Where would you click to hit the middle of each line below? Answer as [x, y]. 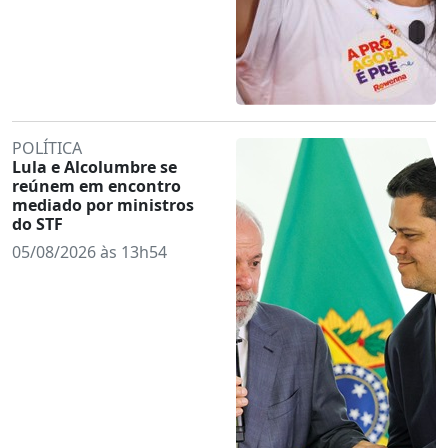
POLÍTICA [47, 147]
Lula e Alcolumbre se [94, 166]
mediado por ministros [103, 204]
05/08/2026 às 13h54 [89, 251]
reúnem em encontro [96, 185]
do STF [37, 223]
